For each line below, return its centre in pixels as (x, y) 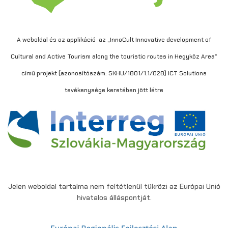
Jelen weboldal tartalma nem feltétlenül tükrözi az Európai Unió (114, 186)
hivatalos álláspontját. (114, 197)
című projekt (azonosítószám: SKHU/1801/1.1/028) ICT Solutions (114, 74)
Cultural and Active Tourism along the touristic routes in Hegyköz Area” (114, 57)
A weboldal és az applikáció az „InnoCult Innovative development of (114, 40)
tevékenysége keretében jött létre (114, 90)
